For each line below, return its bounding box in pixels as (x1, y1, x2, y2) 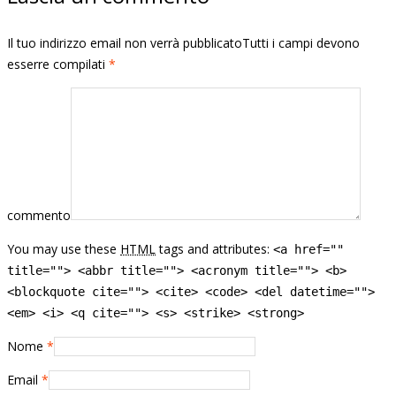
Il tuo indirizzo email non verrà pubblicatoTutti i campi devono (7, 34, 360, 51)
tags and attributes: (156, 240, 273, 257)
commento (7, 206, 71, 224)
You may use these (7, 240, 120, 257)
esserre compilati (7, 55, 109, 72)
